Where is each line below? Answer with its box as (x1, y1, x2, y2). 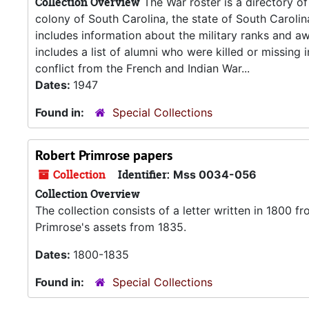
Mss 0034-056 (173, 168, 257, 181)
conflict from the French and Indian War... (35, 61, 250, 75)
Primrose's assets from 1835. (35, 220, 186, 234)
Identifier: (118, 167, 170, 182)
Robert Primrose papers (35, 146, 172, 164)
